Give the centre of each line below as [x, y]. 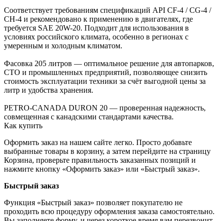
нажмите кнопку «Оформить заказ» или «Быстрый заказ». [102, 169]
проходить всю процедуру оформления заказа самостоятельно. [109, 211]
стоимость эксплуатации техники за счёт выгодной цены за [105, 81]
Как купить [23, 125]
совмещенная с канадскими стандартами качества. [89, 116]
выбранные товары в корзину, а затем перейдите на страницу [107, 151]
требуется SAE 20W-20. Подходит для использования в [96, 28]
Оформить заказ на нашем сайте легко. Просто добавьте [98, 142]
